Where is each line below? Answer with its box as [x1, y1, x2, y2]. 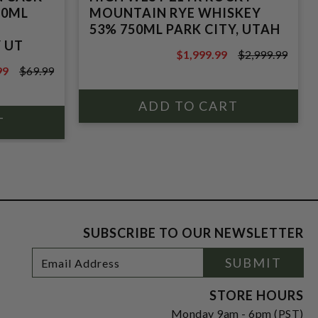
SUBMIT [225, 255, 283, 270]
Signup [4, 274, 37, 287]
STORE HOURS [209, 287, 304, 303]
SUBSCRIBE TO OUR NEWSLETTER [82, 225, 304, 241]
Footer [4, 247, 37, 261]
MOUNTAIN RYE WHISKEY [89, 5, 261, 21]
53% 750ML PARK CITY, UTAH [89, 21, 280, 37]
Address [31, 261, 72, 274]
